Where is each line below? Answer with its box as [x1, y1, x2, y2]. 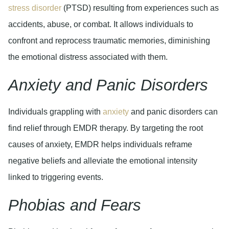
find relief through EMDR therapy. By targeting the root [8, 124, 203, 133]
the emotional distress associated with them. [8, 52, 168, 61]
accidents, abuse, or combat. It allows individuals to [8, 19, 193, 29]
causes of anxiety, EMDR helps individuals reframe [8, 140, 192, 149]
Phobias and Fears [8, 196, 141, 215]
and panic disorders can [129, 107, 218, 117]
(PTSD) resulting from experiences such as [61, 3, 219, 12]
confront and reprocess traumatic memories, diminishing [8, 36, 210, 45]
